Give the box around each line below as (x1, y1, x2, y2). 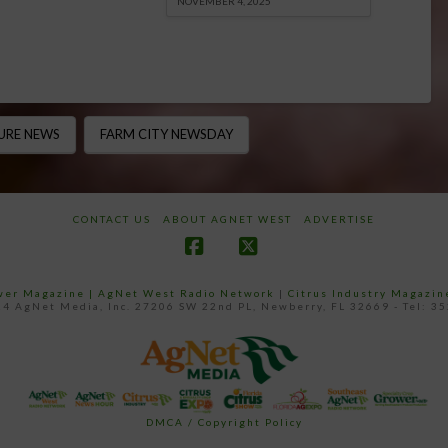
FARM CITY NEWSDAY (99, 126, 233, 142)
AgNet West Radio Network (97, 286, 275, 299)
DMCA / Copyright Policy (145, 416, 303, 429)
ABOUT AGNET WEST (163, 212, 292, 225)
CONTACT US (73, 212, 151, 225)
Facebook (196, 253, 288, 279)
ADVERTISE (304, 212, 375, 225)
